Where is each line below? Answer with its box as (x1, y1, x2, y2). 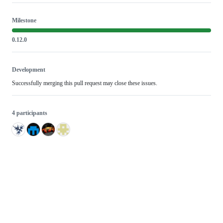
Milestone (12, 16, 36, 24)
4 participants (12, 109, 47, 116)
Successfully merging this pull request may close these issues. (12, 79, 157, 87)
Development (12, 66, 45, 73)
